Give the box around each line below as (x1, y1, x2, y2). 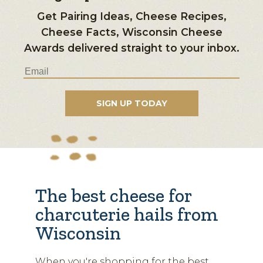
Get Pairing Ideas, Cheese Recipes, (36, 9, 227, 22)
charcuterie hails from (35, 203, 218, 226)
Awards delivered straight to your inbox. (23, 41, 240, 54)
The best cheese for (35, 184, 191, 207)
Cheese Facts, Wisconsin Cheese (41, 25, 222, 38)
